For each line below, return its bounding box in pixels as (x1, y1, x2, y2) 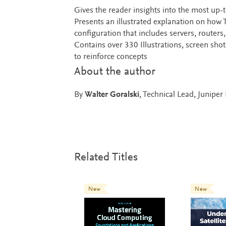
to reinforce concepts (74, 52, 147, 62)
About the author (74, 66, 155, 78)
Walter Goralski (84, 90, 139, 99)
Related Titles (74, 151, 138, 163)
